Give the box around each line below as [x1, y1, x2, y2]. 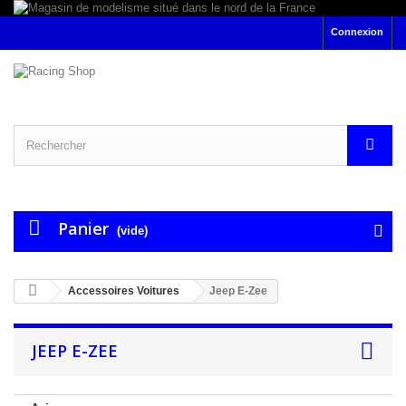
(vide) [117, 224, 148, 237]
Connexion [331, 26, 383, 37]
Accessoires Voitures [68, 285, 179, 297]
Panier [58, 217, 109, 239]
